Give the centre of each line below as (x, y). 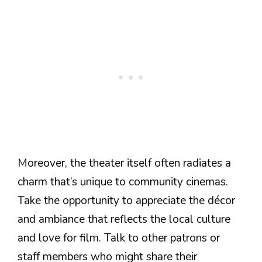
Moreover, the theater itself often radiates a (124, 163)
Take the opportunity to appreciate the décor (126, 201)
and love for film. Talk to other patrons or (119, 238)
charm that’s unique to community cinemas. (123, 182)
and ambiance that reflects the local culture (124, 220)
